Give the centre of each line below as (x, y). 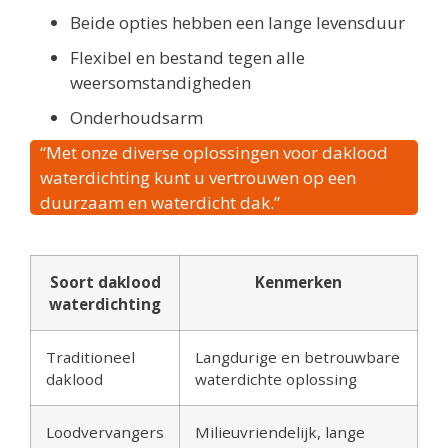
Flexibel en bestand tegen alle (187, 58)
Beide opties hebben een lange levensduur (237, 23)
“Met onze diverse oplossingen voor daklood (214, 153)
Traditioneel (90, 357)
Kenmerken (298, 282)
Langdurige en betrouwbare (297, 357)
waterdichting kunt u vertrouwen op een (198, 178)
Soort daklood (105, 282)
